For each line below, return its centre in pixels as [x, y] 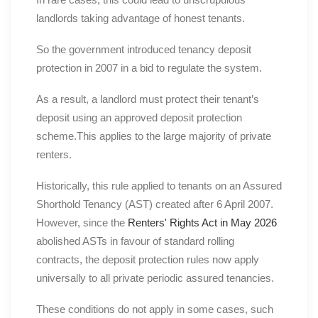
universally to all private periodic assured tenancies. [155, 278]
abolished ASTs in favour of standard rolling [135, 241]
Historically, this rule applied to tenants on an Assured [159, 186]
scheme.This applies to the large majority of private [154, 136]
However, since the [82, 223]
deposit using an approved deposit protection [139, 118]
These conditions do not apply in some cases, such [155, 309]
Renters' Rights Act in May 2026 [202, 223]
